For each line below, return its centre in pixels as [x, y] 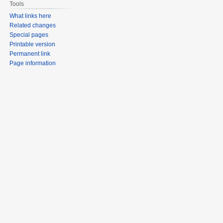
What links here [31, 16]
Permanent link [30, 54]
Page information [33, 63]
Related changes [33, 25]
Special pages [29, 35]
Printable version [33, 44]
